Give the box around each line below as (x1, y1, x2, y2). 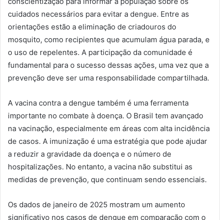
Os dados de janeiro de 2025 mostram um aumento (8, 199, 185, 209)
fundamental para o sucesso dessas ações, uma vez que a (8, 60, 209, 70)
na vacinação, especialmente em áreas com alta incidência (8, 123, 210, 133)
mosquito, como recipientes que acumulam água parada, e (8, 34, 210, 44)
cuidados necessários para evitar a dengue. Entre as (8, 9, 189, 19)
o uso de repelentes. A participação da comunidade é (8, 47, 192, 57)
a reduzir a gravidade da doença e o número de (8, 149, 171, 159)
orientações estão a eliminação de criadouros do (8, 22, 176, 31)
